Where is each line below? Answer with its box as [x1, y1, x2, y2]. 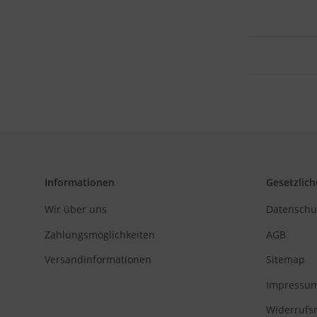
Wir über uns [45, 202, 107, 217]
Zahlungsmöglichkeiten [45, 227, 155, 241]
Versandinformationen [45, 253, 151, 267]
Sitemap [265, 253, 305, 267]
